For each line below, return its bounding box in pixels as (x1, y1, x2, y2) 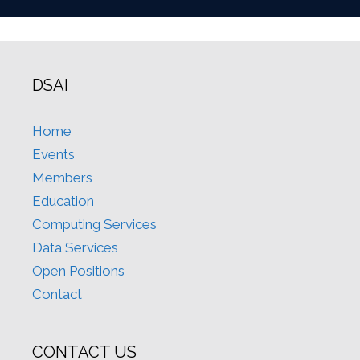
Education (32, 193, 94, 210)
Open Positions (32, 263, 125, 280)
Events (32, 146, 75, 163)
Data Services (32, 239, 118, 256)
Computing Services (32, 216, 157, 233)
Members (32, 170, 92, 186)
